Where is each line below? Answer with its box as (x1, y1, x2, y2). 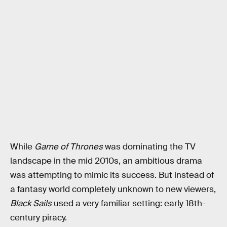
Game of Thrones (34, 141, 103, 153)
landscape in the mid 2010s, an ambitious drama (10, 156, 202, 167)
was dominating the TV (103, 141, 196, 153)
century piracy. (10, 212, 67, 223)
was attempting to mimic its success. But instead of (10, 170, 214, 181)
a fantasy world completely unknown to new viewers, (10, 184, 216, 195)
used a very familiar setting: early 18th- (52, 198, 206, 209)
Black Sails (10, 198, 52, 209)
